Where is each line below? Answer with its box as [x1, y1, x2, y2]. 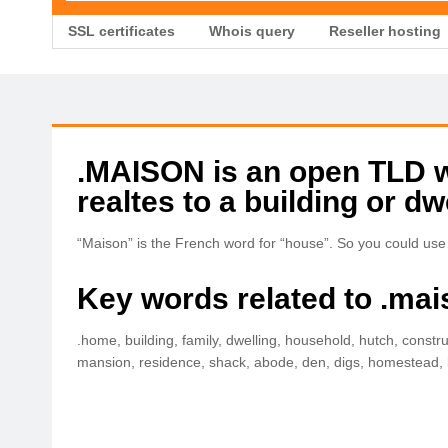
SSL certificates [68, 23, 175, 39]
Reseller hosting [329, 23, 441, 39]
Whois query [209, 23, 295, 39]
